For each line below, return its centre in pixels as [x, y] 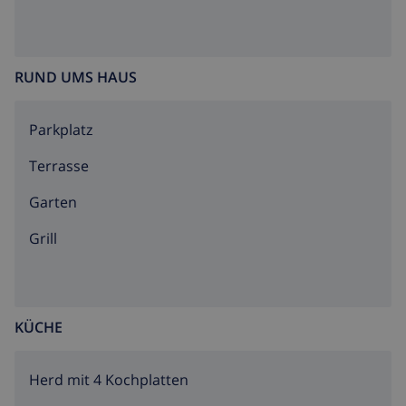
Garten [53, 202]
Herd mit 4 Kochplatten [109, 379]
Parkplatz [61, 129]
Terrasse [59, 165]
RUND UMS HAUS [76, 77]
